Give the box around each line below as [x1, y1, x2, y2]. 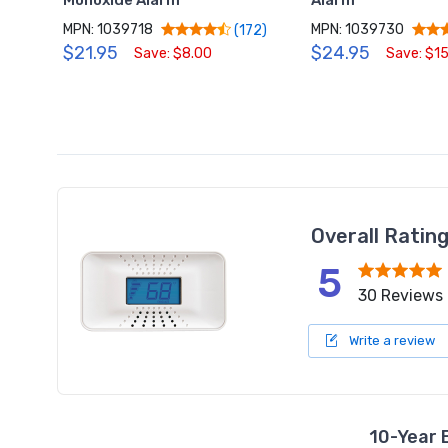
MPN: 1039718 [63, 21, 154, 39]
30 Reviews [357, 285, 443, 305]
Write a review [345, 333, 435, 349]
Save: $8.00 [134, 45, 213, 63]
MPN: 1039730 [310, 21, 404, 39]
